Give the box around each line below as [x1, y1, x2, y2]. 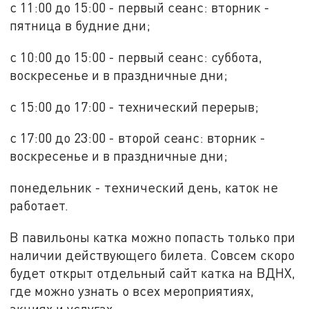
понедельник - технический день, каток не [10, 179, 279, 195]
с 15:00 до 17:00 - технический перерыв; [10, 98, 259, 114]
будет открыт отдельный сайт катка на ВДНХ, [10, 264, 296, 281]
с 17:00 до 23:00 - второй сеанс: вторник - [10, 130, 266, 146]
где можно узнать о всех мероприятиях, [10, 282, 255, 299]
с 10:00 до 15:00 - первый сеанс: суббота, [10, 48, 263, 65]
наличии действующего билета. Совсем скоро [10, 246, 295, 263]
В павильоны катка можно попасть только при [10, 228, 296, 245]
